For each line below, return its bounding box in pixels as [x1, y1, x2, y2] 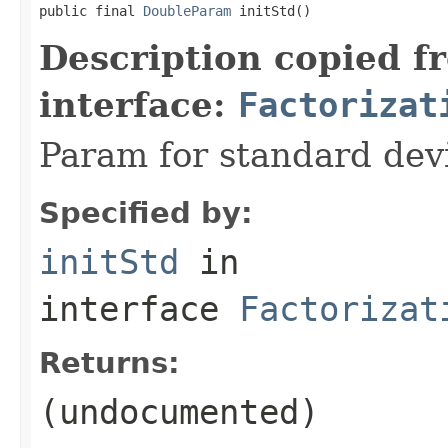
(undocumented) [39, 391, 319, 432]
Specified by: [39, 195, 253, 230]
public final [39, 2, 143, 19]
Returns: [39, 345, 180, 380]
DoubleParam [143, 2, 231, 19]
